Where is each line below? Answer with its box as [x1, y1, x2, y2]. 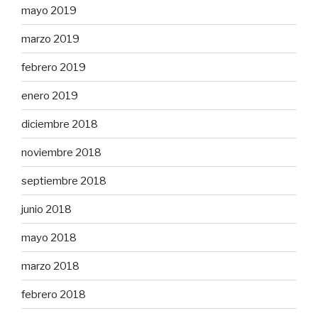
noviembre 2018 [21, 146, 102, 159]
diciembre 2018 [21, 117, 98, 131]
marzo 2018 [21, 259, 79, 273]
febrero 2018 [21, 287, 86, 301]
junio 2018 [21, 202, 72, 216]
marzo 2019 [21, 32, 79, 45]
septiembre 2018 [21, 174, 106, 187]
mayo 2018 [21, 231, 77, 244]
